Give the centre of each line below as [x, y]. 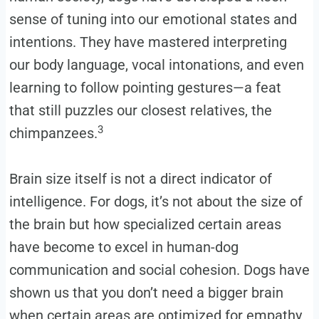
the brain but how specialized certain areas [145, 225]
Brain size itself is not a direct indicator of [140, 179]
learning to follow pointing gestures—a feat [145, 88]
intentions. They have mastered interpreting [148, 42]
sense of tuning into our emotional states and [153, 20]
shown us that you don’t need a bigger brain [146, 293]
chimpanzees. [53, 134]
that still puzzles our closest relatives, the [140, 111]
